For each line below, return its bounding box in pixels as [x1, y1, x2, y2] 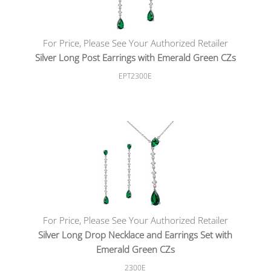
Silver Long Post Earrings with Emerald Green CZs [34, 51, 236, 64]
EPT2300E [119, 71, 152, 81]
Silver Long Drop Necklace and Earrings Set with [38, 229, 233, 241]
